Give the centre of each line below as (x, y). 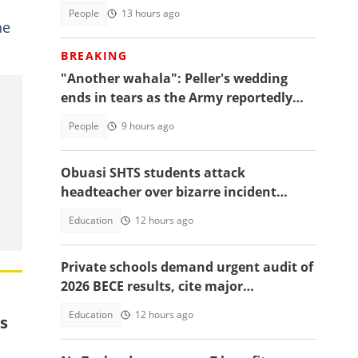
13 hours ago (151, 13)
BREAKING (94, 56)
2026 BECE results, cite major (152, 286)
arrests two (97, 117)
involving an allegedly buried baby (170, 211)
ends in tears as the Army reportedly (177, 97)
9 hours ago (148, 126)
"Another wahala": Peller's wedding (174, 78)
